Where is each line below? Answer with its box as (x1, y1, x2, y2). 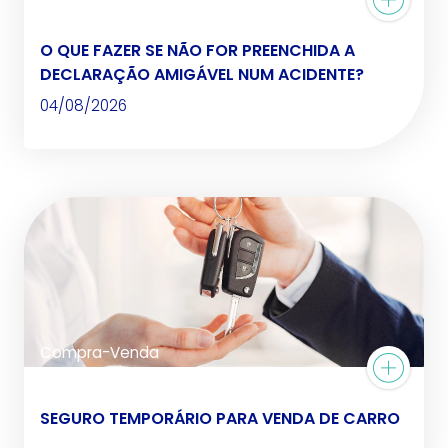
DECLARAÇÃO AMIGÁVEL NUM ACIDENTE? (40, 63, 364, 87)
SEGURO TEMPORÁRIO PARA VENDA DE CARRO (40, 407, 400, 431)
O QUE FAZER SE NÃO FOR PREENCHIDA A (40, 39, 355, 63)
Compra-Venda (40, 342, 159, 364)
